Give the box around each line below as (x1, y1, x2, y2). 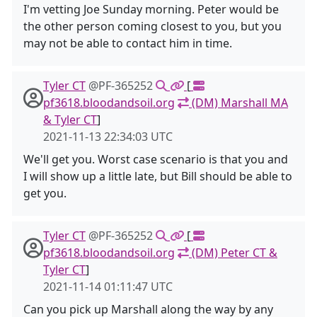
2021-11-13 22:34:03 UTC (43, 129, 173, 144)
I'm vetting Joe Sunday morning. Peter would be (23, 1, 279, 17)
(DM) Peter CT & (189, 245, 277, 260)
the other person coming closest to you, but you (23, 18, 282, 34)
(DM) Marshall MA (189, 95, 288, 110)
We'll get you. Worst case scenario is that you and (23, 151, 288, 167)
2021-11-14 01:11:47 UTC (43, 279, 173, 294)
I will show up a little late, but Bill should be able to (23, 168, 292, 184)
